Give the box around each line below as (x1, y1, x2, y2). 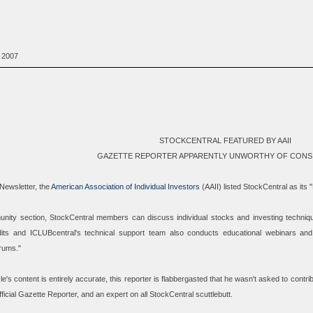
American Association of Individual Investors (50, 182, 200, 191)
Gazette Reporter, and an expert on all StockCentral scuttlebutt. (15, 290, 233, 299)
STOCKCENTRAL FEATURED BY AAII (159, 136, 291, 145)
